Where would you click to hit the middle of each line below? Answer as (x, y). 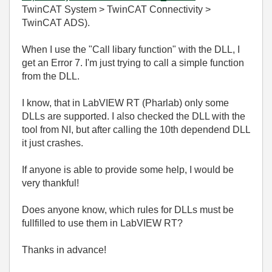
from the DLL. (51, 76)
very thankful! (50, 183)
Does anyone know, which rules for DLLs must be (128, 210)
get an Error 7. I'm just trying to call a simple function (133, 63)
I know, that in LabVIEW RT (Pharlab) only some (125, 103)
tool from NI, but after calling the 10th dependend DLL (136, 130)
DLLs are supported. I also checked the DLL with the (134, 116)
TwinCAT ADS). (56, 23)
